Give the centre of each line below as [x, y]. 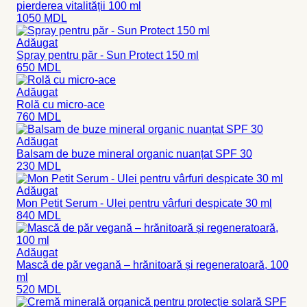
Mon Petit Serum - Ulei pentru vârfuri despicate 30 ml [144, 203]
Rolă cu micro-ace [61, 104]
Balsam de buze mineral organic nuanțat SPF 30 [134, 153]
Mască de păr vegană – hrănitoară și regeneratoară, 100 [152, 265]
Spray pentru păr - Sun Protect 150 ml [108, 55]
